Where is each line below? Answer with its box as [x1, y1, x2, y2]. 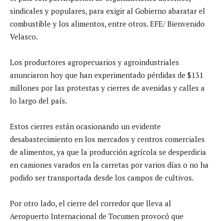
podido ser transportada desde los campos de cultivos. [10, 172, 194, 183]
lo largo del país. [10, 95, 67, 106]
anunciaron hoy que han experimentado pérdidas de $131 [10, 70, 203, 80]
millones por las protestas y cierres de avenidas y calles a [10, 82, 205, 93]
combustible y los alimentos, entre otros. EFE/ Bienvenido [10, 18, 205, 29]
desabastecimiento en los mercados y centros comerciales [10, 134, 205, 144]
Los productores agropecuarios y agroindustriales [10, 57, 179, 67]
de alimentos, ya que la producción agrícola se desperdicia [10, 147, 206, 157]
